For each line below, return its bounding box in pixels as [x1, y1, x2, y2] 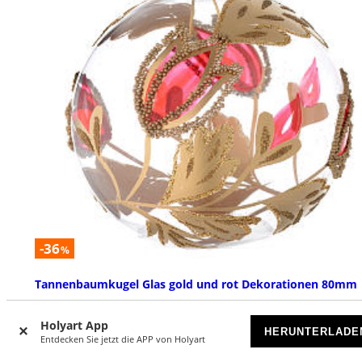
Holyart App [40, 318, 108, 333]
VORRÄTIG [35, 301, 78, 314]
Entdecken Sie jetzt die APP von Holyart [40, 333, 205, 345]
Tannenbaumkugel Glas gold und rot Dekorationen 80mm [35, 276, 357, 292]
